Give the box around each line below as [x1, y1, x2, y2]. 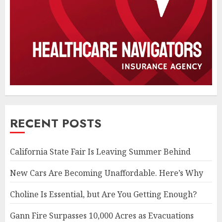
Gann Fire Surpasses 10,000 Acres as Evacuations [10, 210, 194, 221]
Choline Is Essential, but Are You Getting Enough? [10, 188, 197, 200]
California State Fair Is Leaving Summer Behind [10, 146, 191, 157]
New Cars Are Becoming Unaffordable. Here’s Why [10, 167, 203, 178]
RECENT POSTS [10, 114, 102, 132]
